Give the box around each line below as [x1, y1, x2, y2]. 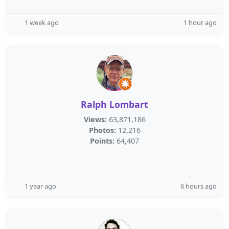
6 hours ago [180, 181, 217, 191]
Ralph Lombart [81, 98, 148, 110]
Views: [83, 114, 107, 124]
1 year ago [25, 181, 56, 191]
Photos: [88, 125, 116, 135]
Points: [90, 136, 114, 146]
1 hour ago [184, 18, 217, 27]
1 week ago [25, 18, 59, 27]
